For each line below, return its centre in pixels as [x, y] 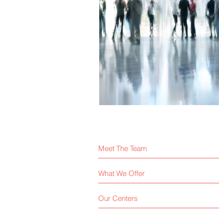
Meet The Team [123, 148]
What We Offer [121, 173]
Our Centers [118, 198]
